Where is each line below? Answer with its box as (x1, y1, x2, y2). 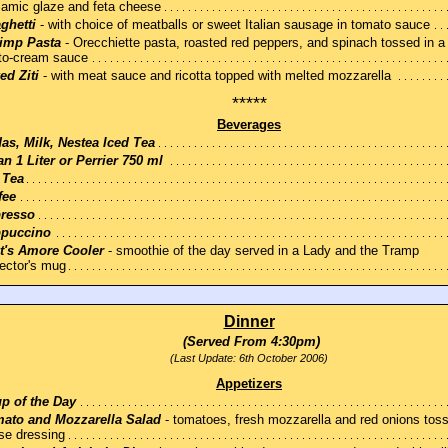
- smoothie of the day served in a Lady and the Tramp (104, 243, 419, 259)
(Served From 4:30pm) (178, 334, 320, 350)
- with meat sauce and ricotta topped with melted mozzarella (39, 68, 391, 84)
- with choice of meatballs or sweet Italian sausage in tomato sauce (36, 17, 430, 33)
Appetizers (216, 376, 282, 392)
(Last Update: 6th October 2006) (170, 352, 328, 365)
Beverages (217, 117, 281, 133)
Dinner (223, 313, 275, 331)
